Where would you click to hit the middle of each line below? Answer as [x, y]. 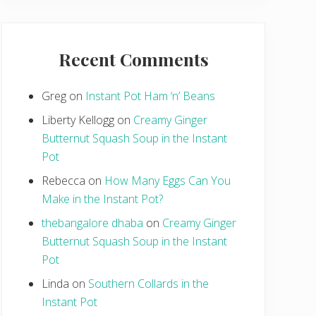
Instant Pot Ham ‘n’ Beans [150, 96]
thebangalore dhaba [92, 223]
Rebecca [63, 180]
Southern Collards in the [148, 283]
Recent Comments [133, 59]
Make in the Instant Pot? [102, 199]
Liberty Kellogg [78, 120]
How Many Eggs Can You [168, 180]
